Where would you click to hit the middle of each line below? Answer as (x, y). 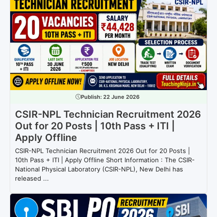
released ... (32, 178)
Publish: (92, 97)
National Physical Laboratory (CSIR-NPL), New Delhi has (99, 169)
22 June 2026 (121, 97)
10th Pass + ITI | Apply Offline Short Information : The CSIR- (105, 160)
